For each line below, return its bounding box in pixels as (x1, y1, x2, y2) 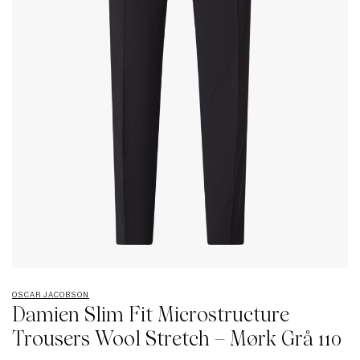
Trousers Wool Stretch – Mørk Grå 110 (12, 325, 342, 350)
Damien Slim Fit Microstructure (12, 301, 289, 326)
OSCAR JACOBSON (12, 288, 89, 299)
